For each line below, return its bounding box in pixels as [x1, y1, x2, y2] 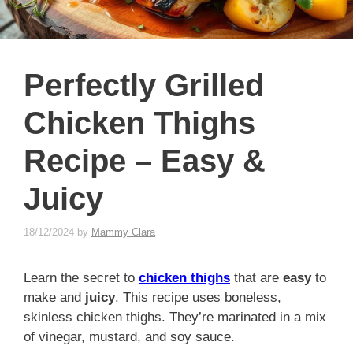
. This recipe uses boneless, [115, 289, 281, 305]
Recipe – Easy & [24, 143, 266, 179]
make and [24, 289, 85, 305]
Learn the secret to [24, 269, 139, 285]
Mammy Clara [91, 225, 155, 238]
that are [230, 269, 283, 285]
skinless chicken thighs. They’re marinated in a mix [24, 309, 326, 325]
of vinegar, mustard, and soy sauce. [24, 329, 235, 344]
